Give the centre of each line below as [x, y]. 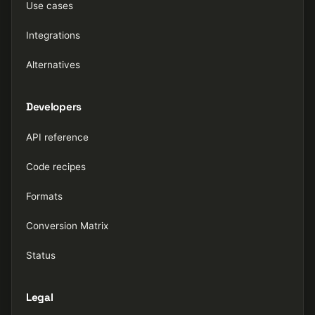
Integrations [53, 35]
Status [41, 255]
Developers [54, 106]
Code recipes [56, 166]
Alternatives [53, 64]
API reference [57, 137]
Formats [44, 196]
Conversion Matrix [67, 225]
